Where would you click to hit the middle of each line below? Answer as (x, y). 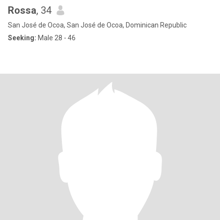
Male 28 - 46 (56, 38)
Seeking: (22, 38)
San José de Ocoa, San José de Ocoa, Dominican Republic (97, 25)
